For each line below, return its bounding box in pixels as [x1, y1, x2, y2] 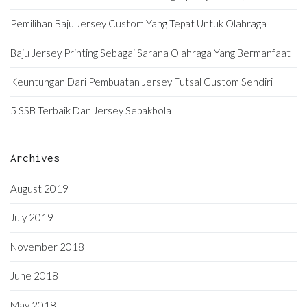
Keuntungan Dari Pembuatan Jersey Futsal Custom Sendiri [10, 75, 273, 88]
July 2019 [10, 211, 53, 224]
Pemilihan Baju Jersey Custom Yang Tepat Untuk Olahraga [10, 17, 267, 30]
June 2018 [10, 269, 58, 282]
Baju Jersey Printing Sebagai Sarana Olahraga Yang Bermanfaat [10, 46, 291, 59]
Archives [10, 151, 60, 164]
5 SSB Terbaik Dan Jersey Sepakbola [10, 104, 171, 117]
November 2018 [10, 240, 84, 253]
